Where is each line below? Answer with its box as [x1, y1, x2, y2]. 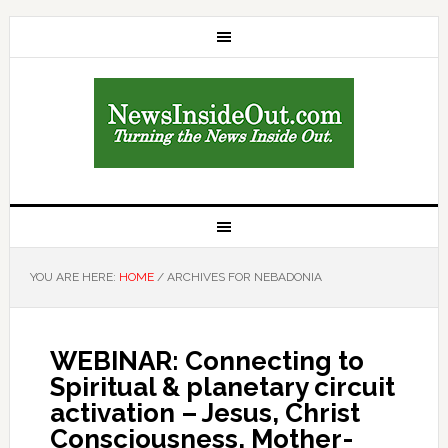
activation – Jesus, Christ [49, 398, 360, 428]
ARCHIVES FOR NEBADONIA [163, 270, 322, 284]
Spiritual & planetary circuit [49, 372, 395, 402]
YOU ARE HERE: [29, 270, 119, 284]
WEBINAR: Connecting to [49, 346, 364, 376]
